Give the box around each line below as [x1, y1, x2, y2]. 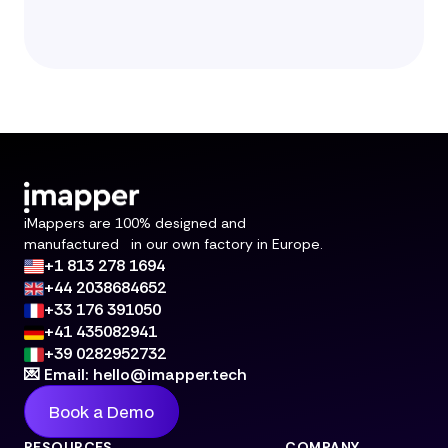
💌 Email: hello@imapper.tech [24, 364, 247, 386]
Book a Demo [49, 399, 154, 423]
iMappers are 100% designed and [24, 214, 246, 233]
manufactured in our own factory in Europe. [24, 235, 323, 254]
